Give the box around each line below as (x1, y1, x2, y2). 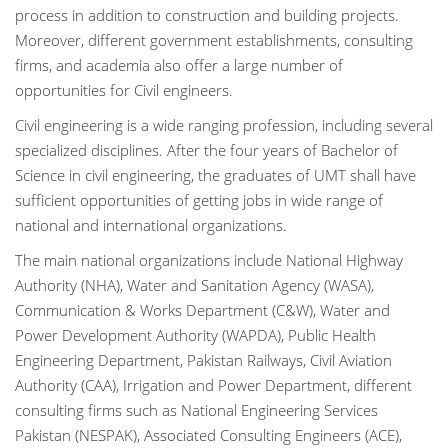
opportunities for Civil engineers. (15, 80, 233, 100)
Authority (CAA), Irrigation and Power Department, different (15, 375, 412, 395)
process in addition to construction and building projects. (15, 5, 399, 25)
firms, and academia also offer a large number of (15, 55, 343, 75)
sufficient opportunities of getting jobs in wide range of (15, 190, 383, 210)
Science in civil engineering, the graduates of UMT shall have (15, 165, 416, 185)
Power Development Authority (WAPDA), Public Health (15, 325, 376, 345)
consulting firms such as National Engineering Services (15, 400, 378, 420)
